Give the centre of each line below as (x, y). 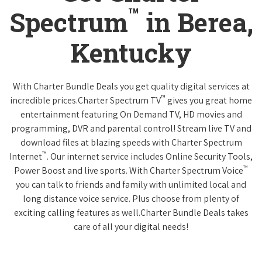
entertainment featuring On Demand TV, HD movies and (131, 114)
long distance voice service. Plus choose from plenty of (131, 198)
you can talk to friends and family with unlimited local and (131, 184)
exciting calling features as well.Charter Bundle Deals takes (131, 212)
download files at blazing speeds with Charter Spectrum (131, 142)
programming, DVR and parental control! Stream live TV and (131, 128)
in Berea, (196, 22)
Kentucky (131, 52)
